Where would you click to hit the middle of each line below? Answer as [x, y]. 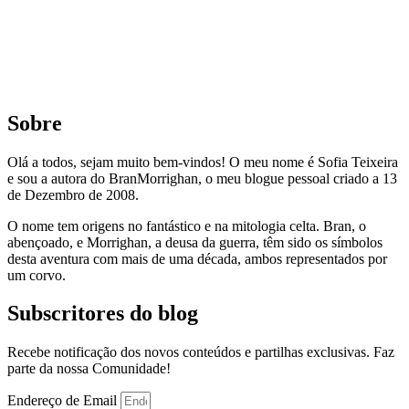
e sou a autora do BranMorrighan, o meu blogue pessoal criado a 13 [202, 178]
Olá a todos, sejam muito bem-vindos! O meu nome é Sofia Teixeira [203, 162]
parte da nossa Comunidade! [89, 369]
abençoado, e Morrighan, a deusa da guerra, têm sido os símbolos [195, 242]
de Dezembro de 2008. [73, 194]
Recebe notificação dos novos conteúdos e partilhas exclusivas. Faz [201, 352]
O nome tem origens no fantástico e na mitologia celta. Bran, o [187, 225]
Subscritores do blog [103, 314]
